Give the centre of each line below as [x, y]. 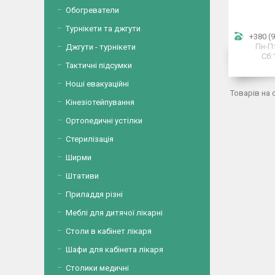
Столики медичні [97, 268]
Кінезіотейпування [100, 102]
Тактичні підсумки [99, 65]
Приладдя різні [94, 194]
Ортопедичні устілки [104, 121]
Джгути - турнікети [101, 47]
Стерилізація [90, 139]
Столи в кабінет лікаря [109, 231]
